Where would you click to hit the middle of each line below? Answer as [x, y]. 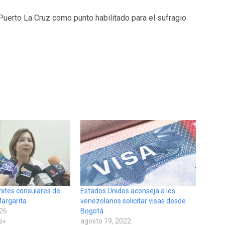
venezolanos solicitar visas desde [133, 201]
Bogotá [92, 211]
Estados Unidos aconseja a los [128, 191]
